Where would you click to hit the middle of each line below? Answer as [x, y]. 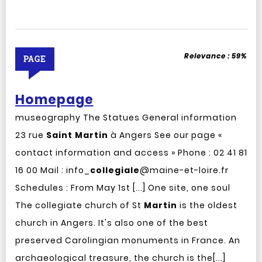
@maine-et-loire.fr [184, 170]
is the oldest [207, 205]
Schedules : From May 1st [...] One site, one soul [123, 188]
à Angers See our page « [165, 135]
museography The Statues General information [126, 118]
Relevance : [208, 56]
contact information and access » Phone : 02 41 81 [131, 153]
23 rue [30, 135]
